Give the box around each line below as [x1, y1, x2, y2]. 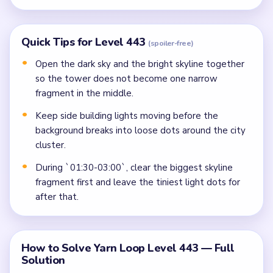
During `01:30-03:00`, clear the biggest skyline [35, 161, 233, 174]
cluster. [35, 139, 66, 152]
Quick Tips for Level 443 [21, 35, 149, 50]
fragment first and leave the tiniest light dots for [35, 175, 240, 188]
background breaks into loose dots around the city [35, 124, 246, 137]
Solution [21, 252, 65, 268]
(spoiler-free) [148, 38, 194, 49]
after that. [35, 190, 79, 203]
